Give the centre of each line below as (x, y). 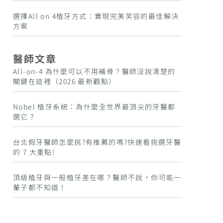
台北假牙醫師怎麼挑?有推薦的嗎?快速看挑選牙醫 (97, 142)
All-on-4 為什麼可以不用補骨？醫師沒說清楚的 (94, 71)
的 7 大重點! (34, 152)
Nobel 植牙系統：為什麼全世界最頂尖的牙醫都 (94, 107)
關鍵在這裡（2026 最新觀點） (65, 81)
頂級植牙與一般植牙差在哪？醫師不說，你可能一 (97, 177)
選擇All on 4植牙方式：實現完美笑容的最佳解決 (96, 16)
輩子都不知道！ (40, 187)
